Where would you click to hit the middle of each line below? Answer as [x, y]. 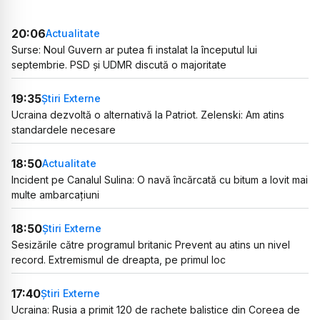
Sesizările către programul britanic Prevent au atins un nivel [151, 244]
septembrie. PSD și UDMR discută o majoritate [119, 64]
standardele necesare [64, 129]
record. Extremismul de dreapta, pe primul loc [119, 259]
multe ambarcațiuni [55, 194]
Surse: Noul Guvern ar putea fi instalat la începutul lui [134, 49]
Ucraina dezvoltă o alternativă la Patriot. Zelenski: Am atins [148, 114]
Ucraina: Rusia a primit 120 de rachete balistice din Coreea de [156, 309]
